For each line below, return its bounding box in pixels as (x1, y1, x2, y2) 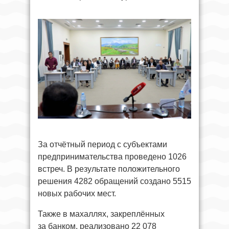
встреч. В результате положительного (38, 165, 180, 173)
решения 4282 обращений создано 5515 (38, 177, 191, 186)
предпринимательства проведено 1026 (38, 152, 187, 161)
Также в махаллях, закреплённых (38, 210, 165, 218)
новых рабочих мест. (38, 189, 116, 198)
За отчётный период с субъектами (38, 140, 167, 149)
